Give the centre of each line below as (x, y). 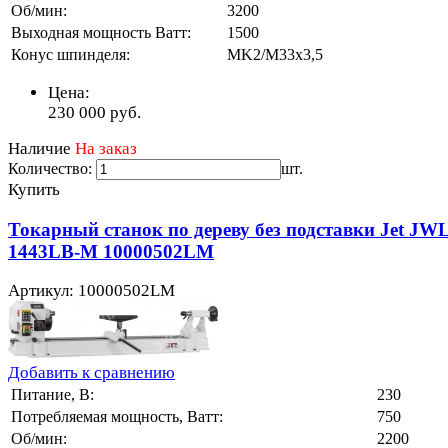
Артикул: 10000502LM (91, 291)
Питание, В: (52, 395)
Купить (34, 189)
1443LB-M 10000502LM (111, 251)
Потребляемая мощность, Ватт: (117, 417)
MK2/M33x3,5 (275, 54)
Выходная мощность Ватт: (101, 32)
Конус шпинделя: (70, 54)
